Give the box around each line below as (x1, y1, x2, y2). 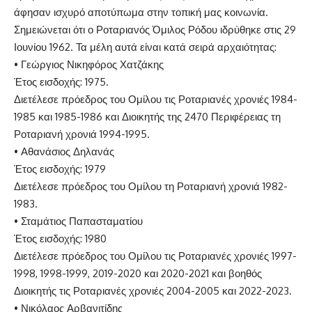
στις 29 (264, 22, 296, 36)
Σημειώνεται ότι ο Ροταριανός (14, 22, 153, 36)
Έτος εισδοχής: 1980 (14, 231, 107, 245)
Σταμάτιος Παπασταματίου (21, 214, 143, 228)
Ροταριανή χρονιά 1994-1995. (14, 127, 150, 141)
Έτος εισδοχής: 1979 (14, 162, 106, 175)
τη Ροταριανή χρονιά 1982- (164, 179, 288, 193)
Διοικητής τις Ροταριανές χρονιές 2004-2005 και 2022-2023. (14, 283, 292, 297)
